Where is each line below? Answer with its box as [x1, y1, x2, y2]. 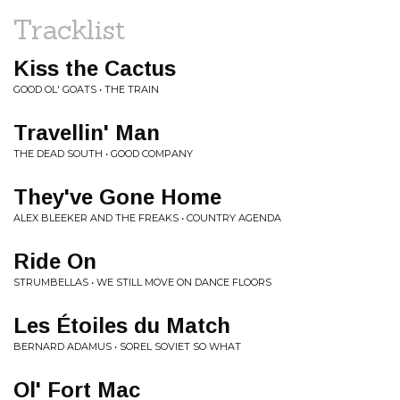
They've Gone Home [13, 185, 221, 209]
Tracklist [13, 12, 126, 46]
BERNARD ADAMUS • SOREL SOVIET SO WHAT [13, 340, 241, 353]
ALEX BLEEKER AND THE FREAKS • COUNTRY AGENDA [13, 212, 281, 224]
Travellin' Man [13, 121, 160, 145]
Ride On [13, 249, 96, 273]
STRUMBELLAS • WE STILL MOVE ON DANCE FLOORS [13, 276, 271, 288]
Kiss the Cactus [13, 56, 176, 80]
